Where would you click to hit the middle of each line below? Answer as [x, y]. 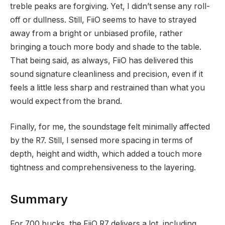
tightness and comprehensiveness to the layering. [103, 168]
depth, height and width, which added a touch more [106, 154]
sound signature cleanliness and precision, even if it [106, 74]
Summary [39, 199]
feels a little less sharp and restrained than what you [107, 87]
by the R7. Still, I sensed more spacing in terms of [101, 141]
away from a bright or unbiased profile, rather [96, 33]
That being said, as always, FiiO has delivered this [102, 60]
